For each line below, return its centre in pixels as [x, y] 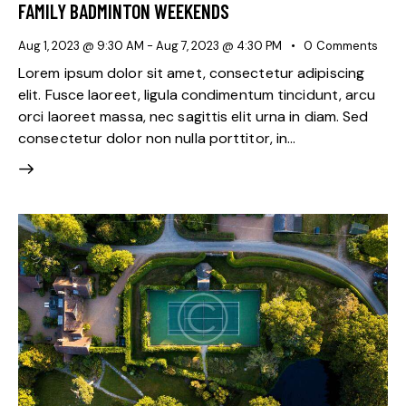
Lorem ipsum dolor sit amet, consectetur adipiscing [192, 73]
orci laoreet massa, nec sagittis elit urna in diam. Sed [193, 117]
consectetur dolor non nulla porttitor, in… [157, 139]
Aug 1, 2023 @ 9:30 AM [81, 45]
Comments [347, 45]
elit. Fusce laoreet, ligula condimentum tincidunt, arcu [197, 95]
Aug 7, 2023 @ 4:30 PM [219, 45]
